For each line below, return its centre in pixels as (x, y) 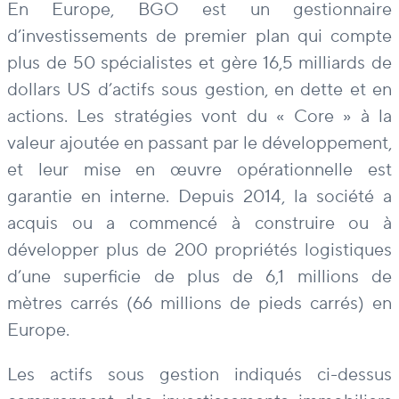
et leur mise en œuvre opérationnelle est (199, 171)
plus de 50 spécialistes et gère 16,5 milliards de (199, 64)
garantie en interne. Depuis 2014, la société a (199, 197)
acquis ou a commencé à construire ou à (199, 224)
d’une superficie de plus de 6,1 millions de (199, 277)
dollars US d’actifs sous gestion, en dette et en (199, 90)
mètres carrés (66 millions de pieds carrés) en (199, 304)
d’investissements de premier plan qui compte (199, 37)
